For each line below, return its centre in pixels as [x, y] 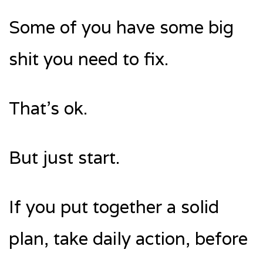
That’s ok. [48, 108]
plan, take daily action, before [128, 238]
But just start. [64, 157]
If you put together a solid [114, 207]
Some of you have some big [121, 27]
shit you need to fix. [89, 59]
